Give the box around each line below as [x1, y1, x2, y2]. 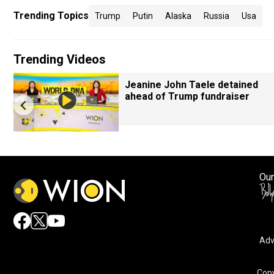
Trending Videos [13, 52, 106, 67]
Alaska [165, 11, 191, 21]
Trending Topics [13, 10, 89, 21]
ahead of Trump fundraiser [125, 91, 250, 102]
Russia [204, 11, 229, 21]
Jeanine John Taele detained [125, 79, 258, 91]
